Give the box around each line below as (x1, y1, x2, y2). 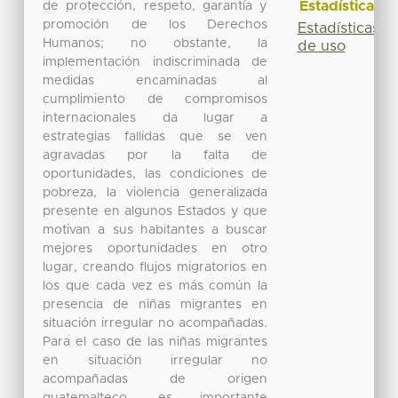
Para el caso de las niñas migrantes (43, 335, 268, 348)
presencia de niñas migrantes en (43, 298, 268, 311)
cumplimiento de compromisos (43, 92, 268, 106)
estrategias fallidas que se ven (43, 130, 268, 143)
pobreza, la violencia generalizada (43, 186, 268, 199)
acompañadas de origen (43, 372, 268, 386)
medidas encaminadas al (43, 74, 268, 87)
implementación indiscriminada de (43, 55, 268, 68)
